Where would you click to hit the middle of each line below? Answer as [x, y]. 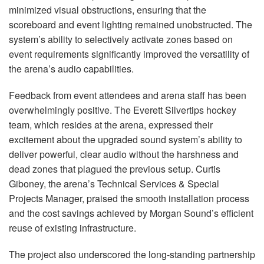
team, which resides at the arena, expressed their [111, 125]
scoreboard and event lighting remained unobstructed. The [131, 24]
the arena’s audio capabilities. [71, 69]
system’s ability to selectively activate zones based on [121, 39]
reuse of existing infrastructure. [72, 228]
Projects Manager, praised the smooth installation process [129, 198]
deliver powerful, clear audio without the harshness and [124, 154]
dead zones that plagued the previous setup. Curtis [115, 169]
